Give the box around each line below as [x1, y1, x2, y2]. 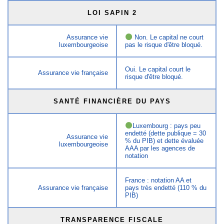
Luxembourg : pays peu [132, 121, 200, 129]
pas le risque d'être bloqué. [125, 40, 203, 48]
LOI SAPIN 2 [87, 8, 137, 16]
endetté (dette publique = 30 [125, 129, 206, 137]
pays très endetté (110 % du [125, 183, 207, 191]
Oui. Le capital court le [125, 65, 191, 73]
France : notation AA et [125, 176, 192, 184]
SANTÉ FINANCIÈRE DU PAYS [53, 97, 171, 105]
